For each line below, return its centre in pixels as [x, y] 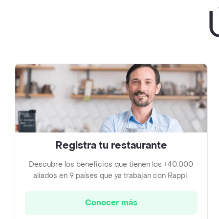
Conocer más [111, 203]
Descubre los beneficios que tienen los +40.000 [111, 164]
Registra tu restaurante [111, 146]
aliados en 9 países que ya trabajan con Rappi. [111, 176]
